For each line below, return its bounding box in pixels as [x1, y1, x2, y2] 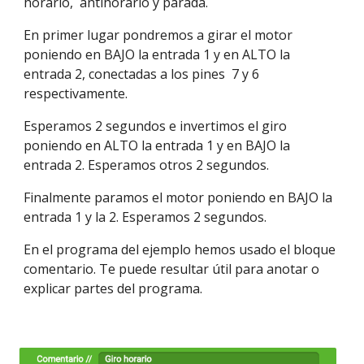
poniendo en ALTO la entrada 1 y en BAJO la [24, 136, 291, 154]
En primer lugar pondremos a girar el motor [24, 26, 293, 44]
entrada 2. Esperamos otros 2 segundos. [24, 156, 270, 174]
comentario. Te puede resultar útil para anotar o [24, 260, 320, 278]
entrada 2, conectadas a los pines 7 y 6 [24, 65, 260, 83]
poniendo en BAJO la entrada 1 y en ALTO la [24, 45, 291, 63]
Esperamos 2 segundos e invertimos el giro [24, 117, 288, 135]
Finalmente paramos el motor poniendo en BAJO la [24, 188, 333, 206]
